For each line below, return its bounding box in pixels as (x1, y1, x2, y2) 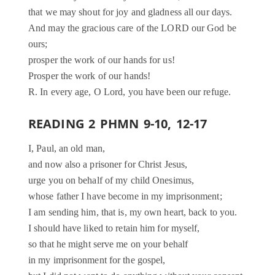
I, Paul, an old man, (28, 143, 105, 154)
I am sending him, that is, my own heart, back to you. (28, 207, 238, 218)
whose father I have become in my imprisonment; (28, 191, 222, 202)
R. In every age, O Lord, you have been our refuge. (28, 87, 231, 98)
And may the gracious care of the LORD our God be (28, 23, 236, 34)
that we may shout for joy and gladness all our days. (28, 7, 233, 18)
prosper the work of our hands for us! (28, 55, 175, 66)
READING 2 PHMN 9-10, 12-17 (28, 115, 207, 132)
